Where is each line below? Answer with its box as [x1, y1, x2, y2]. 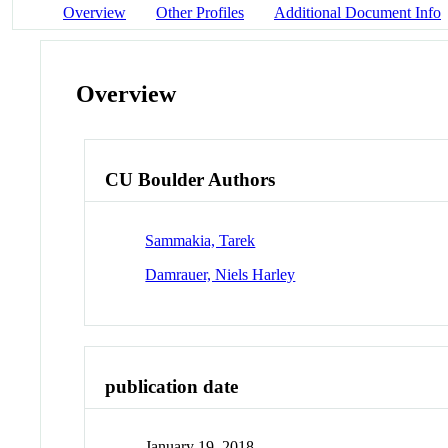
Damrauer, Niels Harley [145, 265, 296, 283]
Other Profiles [156, 3, 244, 21]
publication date [105, 375, 239, 397]
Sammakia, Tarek [145, 231, 256, 249]
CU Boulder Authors [105, 169, 276, 191]
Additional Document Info [274, 3, 441, 21]
